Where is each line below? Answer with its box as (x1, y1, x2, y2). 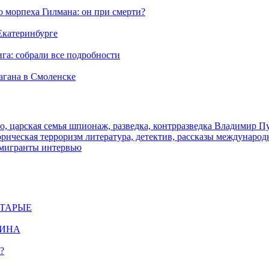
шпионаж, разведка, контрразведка (69, 121, 214, 131)
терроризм (40, 131, 85, 142)
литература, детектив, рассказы (85, 131, 216, 142)
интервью (41, 142, 82, 153)
